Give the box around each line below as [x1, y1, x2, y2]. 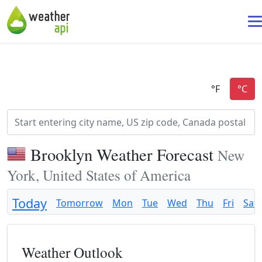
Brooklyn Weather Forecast [30, 143, 218, 166]
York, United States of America [7, 165, 191, 185]
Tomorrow [56, 196, 103, 209]
